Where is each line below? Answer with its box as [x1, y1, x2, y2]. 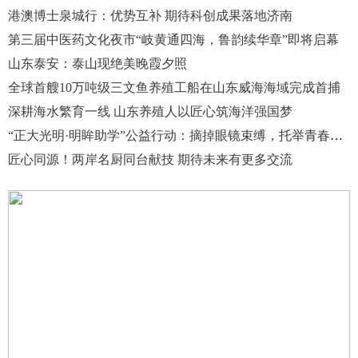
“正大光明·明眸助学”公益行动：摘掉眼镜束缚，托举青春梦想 [330, 128, 343, 142]
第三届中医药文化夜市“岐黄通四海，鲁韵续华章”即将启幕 [8, 32, 339, 46]
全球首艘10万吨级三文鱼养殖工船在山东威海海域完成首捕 [8, 80, 340, 94]
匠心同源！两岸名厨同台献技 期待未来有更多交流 [8, 152, 292, 166]
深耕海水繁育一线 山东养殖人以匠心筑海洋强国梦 [8, 104, 292, 118]
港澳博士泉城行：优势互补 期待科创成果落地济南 [8, 8, 292, 22]
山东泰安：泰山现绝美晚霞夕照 [8, 56, 187, 70]
